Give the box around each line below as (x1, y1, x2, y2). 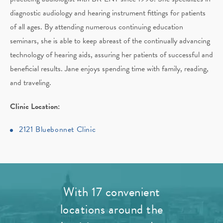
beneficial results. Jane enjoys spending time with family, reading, (10, 63, 209, 75)
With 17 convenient (63, 183, 160, 201)
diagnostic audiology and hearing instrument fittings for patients (10, 7, 206, 19)
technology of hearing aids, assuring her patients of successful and (10, 49, 213, 61)
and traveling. (10, 77, 51, 89)
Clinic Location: (10, 101, 60, 112)
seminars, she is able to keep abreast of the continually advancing (10, 35, 210, 47)
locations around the (60, 200, 163, 219)
